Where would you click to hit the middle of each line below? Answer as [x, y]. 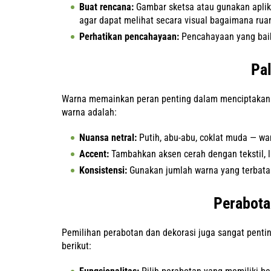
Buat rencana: [106, 7]
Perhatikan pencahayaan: [129, 37]
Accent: [94, 154]
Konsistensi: [103, 170]
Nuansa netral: [108, 138]
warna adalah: [89, 112]
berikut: [77, 246]
